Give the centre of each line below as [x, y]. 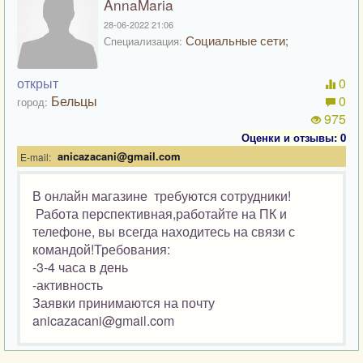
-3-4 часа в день [80, 267]
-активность [68, 285]
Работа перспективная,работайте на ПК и [160, 214]
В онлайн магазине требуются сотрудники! [162, 196]
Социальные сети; [235, 40]
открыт [38, 83]
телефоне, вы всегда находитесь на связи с [164, 231]
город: [32, 102]
